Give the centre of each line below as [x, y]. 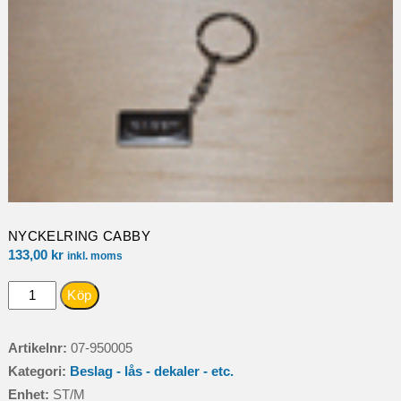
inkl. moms [94, 256]
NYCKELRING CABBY [79, 235]
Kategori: [38, 371]
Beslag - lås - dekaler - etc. [151, 371]
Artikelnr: [39, 347]
